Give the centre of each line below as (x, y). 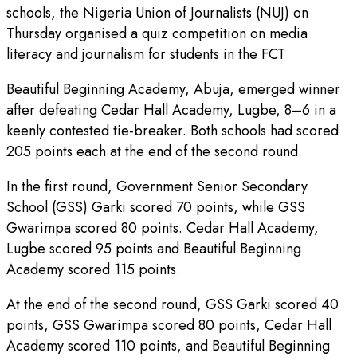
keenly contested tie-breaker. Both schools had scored (173, 131)
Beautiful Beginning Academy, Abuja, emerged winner (173, 90)
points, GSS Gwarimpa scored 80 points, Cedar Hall (169, 326)
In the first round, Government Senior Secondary (157, 187)
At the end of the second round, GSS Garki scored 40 (173, 305)
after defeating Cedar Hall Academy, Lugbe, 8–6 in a (171, 110)
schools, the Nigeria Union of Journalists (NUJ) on (157, 13)
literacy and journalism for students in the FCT (146, 55)
